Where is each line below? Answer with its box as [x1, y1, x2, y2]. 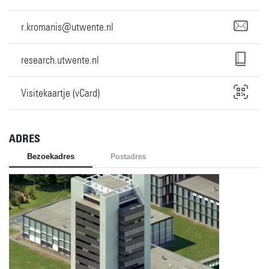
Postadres [110, 151, 146, 161]
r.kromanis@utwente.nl [21, 20, 113, 34]
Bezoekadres [27, 151, 74, 161]
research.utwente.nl [21, 53, 99, 67]
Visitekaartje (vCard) [21, 86, 100, 100]
